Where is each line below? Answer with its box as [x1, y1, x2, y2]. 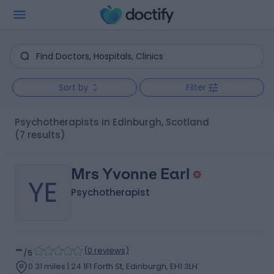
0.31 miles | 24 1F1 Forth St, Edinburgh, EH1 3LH [28, 261, 198, 272]
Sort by [58, 81, 89, 94]
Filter [186, 81, 206, 94]
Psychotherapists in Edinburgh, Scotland [20, 116, 209, 128]
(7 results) [14, 128, 65, 141]
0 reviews [87, 245, 125, 256]
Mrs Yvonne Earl [70, 165, 190, 183]
